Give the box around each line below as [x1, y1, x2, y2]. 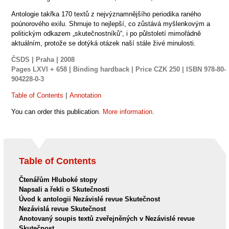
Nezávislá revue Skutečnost [18, 205, 106, 213]
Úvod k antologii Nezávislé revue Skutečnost [18, 195, 160, 203]
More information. [102, 108, 154, 116]
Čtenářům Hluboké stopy [18, 176, 97, 184]
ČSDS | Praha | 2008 [11, 56, 75, 64]
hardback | [100, 65, 135, 74]
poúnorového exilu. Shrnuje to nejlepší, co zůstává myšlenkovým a [11, 20, 210, 28]
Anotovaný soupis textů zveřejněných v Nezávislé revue [18, 215, 195, 223]
